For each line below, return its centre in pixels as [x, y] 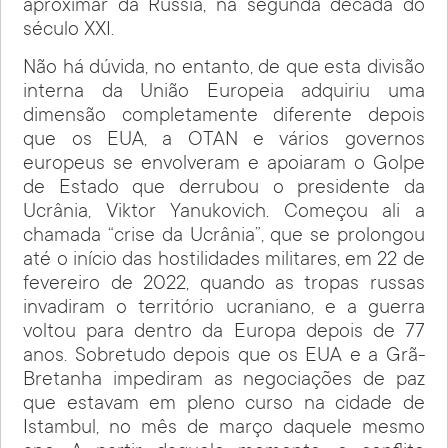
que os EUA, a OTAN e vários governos [224, 140]
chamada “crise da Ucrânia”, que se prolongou [224, 236]
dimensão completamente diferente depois [224, 116]
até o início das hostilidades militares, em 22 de [224, 260]
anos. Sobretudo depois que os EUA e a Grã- [224, 356]
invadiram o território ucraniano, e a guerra [224, 308]
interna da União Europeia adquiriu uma [224, 92]
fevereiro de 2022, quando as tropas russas [224, 284]
